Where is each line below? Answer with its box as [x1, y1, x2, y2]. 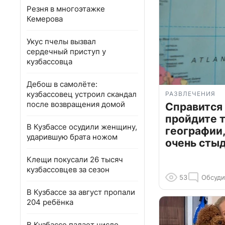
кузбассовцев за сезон [27, 165, 109, 174]
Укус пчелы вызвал [27, 37, 96, 46]
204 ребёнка [27, 197, 73, 207]
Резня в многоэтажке [27, 4, 105, 14]
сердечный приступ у [27, 47, 106, 56]
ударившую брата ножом [27, 132, 118, 142]
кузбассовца [27, 57, 72, 66]
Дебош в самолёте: [27, 79, 97, 89]
